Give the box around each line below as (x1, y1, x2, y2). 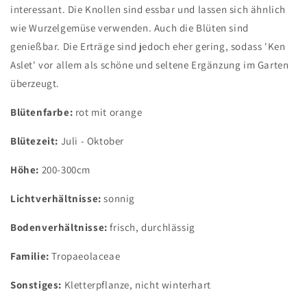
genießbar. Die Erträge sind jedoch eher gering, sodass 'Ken (10, 40, 286, 53)
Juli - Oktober (58, 134, 124, 147)
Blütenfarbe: (10, 106, 73, 119)
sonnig (101, 192, 138, 205)
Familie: (10, 249, 52, 262)
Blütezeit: (10, 134, 58, 147)
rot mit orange (73, 106, 143, 119)
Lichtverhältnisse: (10, 192, 101, 205)
